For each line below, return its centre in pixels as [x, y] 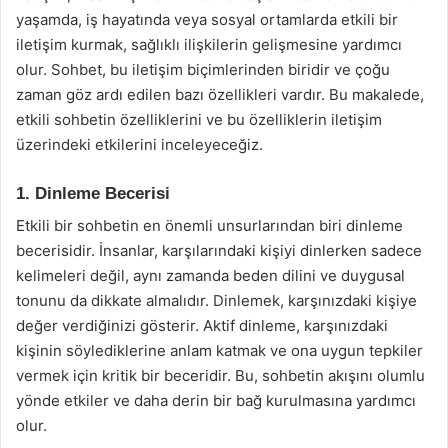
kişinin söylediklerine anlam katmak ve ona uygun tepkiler [219, 350]
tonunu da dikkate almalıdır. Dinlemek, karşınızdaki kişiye [216, 300]
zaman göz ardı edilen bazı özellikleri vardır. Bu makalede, [220, 94]
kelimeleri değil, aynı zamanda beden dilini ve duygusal [210, 275]
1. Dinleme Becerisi [93, 193]
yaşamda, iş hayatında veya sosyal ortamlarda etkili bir [207, 19]
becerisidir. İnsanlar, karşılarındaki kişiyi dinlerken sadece [219, 250]
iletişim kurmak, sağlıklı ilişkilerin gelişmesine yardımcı [209, 44]
